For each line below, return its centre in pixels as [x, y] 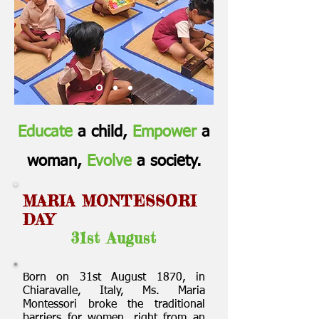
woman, [57, 162]
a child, [103, 132]
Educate [45, 132]
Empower [164, 132]
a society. [166, 162]
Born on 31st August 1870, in [114, 278]
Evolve [109, 162]
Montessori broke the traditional [114, 305]
